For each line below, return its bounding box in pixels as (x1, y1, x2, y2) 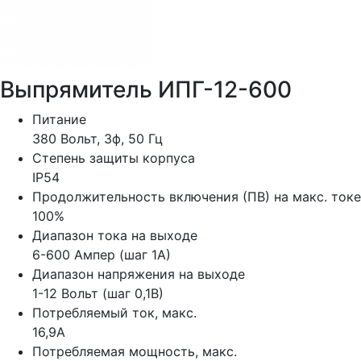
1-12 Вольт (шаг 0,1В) (32, 285, 164, 302)
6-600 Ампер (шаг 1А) (32, 247, 171, 263)
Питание (32, 111, 86, 128)
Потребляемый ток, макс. (32, 305, 197, 322)
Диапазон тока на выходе (32, 227, 197, 244)
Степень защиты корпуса (32, 150, 195, 167)
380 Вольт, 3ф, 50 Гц (32, 131, 163, 147)
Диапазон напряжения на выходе (32, 266, 245, 283)
